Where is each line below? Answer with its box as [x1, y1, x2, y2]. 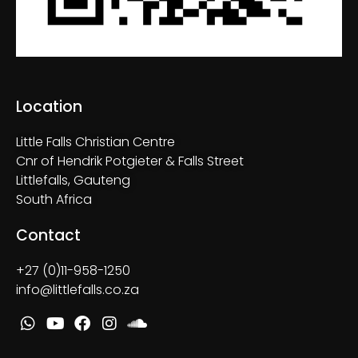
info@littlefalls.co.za [16, 280, 139, 300]
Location [16, 96, 82, 118]
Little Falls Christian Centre [16, 133, 175, 152]
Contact [16, 225, 81, 247]
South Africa [16, 190, 92, 209]
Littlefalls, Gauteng [16, 171, 130, 190]
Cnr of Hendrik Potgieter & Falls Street [16, 152, 244, 171]
